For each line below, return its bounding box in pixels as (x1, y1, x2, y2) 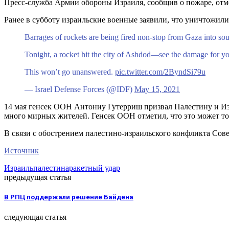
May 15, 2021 (134, 85, 180, 94)
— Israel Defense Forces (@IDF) (25, 85, 134, 94)
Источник (4, 146, 39, 155)
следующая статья (4, 212, 66, 221)
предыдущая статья (4, 173, 71, 182)
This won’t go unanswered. (25, 67, 115, 77)
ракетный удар (69, 164, 120, 173)
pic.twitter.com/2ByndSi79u (115, 67, 205, 77)
